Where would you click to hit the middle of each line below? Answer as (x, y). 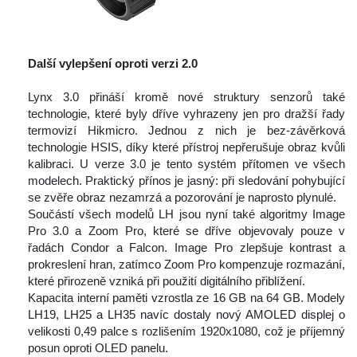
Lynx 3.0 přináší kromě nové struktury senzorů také (186, 97)
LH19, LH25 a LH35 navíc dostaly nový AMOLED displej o (186, 315)
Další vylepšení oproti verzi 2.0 (113, 64)
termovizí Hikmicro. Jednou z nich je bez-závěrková (186, 131)
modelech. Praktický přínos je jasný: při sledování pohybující (186, 181)
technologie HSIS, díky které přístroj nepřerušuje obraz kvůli (186, 147)
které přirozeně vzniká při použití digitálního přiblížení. (167, 281)
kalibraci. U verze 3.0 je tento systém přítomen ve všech (186, 164)
